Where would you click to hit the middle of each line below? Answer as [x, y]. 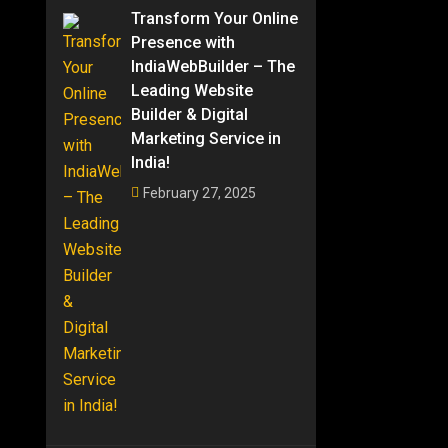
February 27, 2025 [200, 192]
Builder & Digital [190, 114]
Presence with [183, 42]
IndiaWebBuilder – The [213, 66]
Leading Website [192, 90]
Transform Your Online [215, 18]
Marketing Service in [206, 138]
